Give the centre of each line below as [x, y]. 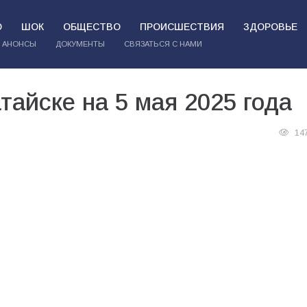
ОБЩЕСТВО [91, 27]
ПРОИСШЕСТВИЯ [182, 27]
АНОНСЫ [19, 44]
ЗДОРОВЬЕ [270, 27]
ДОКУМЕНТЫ [80, 44]
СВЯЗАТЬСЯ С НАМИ [163, 44]
